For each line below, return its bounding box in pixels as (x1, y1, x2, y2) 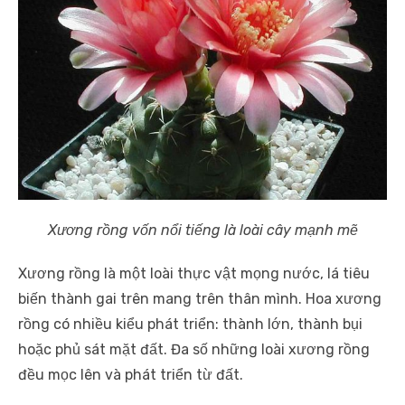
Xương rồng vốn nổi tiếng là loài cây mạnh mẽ (47, 221, 358, 239)
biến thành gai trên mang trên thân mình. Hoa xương (18, 289, 381, 307)
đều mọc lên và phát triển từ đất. (18, 365, 243, 383)
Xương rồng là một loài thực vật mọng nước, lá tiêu (18, 264, 370, 282)
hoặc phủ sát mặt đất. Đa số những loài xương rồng (18, 340, 370, 358)
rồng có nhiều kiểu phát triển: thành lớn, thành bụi (18, 315, 363, 333)
